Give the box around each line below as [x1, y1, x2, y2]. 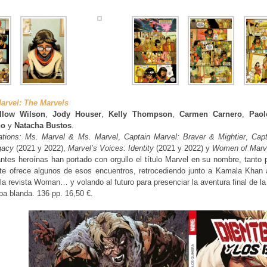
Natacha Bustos [14, 120, 72, 130]
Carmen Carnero [179, 109, 242, 119]
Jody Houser [52, 109, 102, 119]
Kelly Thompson [108, 109, 172, 119]
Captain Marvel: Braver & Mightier [123, 132, 246, 141]
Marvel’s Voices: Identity [68, 143, 154, 153]
